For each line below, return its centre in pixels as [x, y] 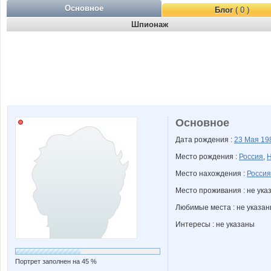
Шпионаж [149, 24]
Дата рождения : [205, 140]
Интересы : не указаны [215, 224]
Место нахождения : [211, 174]
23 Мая [247, 140]
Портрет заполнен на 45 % [56, 261]
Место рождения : [207, 157]
